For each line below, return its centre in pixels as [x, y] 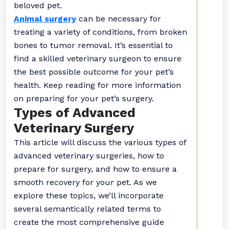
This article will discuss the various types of [100, 142]
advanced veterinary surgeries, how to [89, 156]
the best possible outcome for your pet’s [94, 72]
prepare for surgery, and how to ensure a [95, 169]
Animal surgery [45, 19]
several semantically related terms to [87, 209]
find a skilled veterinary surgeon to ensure [98, 59]
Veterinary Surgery [74, 128]
